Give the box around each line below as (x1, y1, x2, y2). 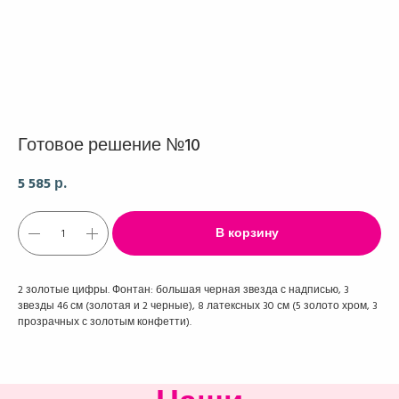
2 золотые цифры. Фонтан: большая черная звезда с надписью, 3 (18, 282, 349, 297)
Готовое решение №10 (18, 133, 200, 158)
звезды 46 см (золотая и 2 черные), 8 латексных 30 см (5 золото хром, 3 (18, 298, 378, 313)
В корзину (215, 224, 279, 242)
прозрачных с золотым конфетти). (18, 314, 191, 330)
